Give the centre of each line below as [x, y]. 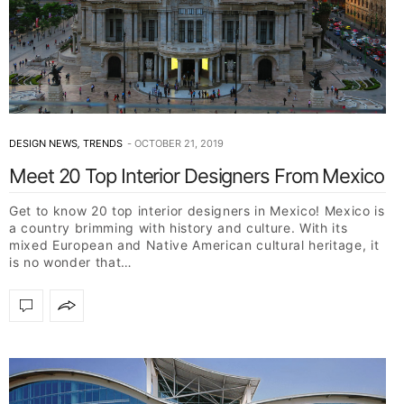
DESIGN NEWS [43, 143]
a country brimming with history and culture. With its [179, 227]
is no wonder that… [71, 262]
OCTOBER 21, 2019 [179, 143]
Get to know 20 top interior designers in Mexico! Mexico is [197, 210]
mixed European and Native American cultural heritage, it [194, 244]
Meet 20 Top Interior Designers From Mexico [197, 175]
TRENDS [103, 143]
